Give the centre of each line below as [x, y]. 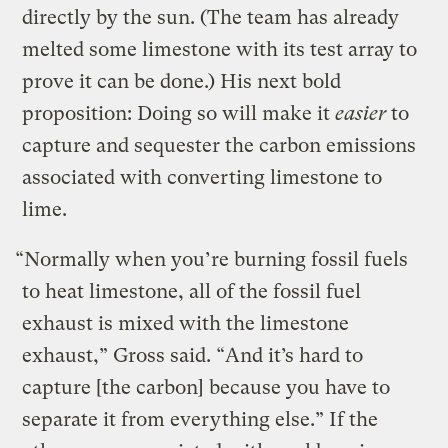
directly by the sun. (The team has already [211, 18]
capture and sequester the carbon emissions [219, 146]
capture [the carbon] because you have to [206, 388]
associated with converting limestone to [202, 178]
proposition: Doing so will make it [179, 114]
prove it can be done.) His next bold [182, 82]
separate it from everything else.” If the [200, 420]
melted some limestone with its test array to [220, 50]
